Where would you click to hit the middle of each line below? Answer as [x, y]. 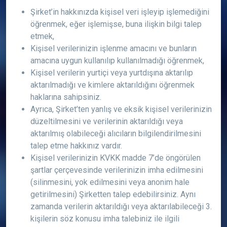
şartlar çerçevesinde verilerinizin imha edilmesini [117, 170]
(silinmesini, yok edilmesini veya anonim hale [110, 182]
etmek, [42, 36]
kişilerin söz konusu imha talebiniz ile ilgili [105, 219]
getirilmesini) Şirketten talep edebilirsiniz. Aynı [113, 194]
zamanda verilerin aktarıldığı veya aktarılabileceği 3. [121, 206]
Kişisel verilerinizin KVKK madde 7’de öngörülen [116, 158]
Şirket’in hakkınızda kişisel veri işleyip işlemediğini [120, 12]
